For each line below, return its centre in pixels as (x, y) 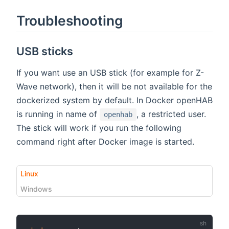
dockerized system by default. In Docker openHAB (114, 100)
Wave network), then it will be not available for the (114, 87)
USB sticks (45, 51)
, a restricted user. (171, 114)
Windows (36, 189)
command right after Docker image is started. (105, 142)
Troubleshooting (70, 21)
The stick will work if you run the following (99, 128)
